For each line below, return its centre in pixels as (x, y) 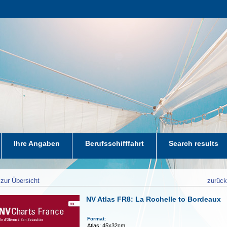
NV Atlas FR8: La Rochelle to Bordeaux (154, 199)
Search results (194, 143)
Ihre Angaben (37, 143)
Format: (98, 219)
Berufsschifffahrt (114, 143)
